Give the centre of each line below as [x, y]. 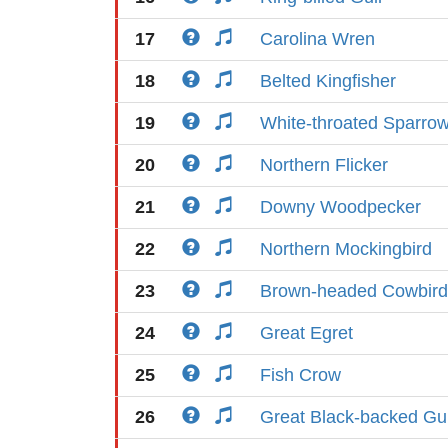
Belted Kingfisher [328, 81]
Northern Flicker [324, 165]
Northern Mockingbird [346, 249]
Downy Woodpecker [340, 207]
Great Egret [306, 333]
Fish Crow [300, 375]
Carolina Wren [317, 39]
